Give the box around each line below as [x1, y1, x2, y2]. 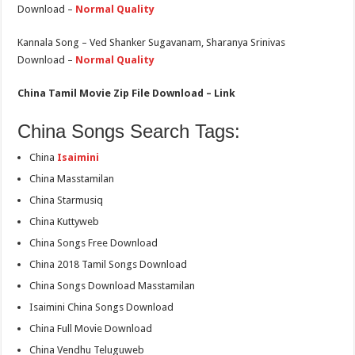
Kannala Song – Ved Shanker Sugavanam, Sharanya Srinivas [17, 36, 286, 49]
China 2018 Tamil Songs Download [29, 258, 188, 271]
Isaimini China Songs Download [29, 301, 174, 314]
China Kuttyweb [29, 216, 100, 228]
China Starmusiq [29, 194, 104, 207]
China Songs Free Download [29, 237, 158, 250]
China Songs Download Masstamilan [29, 280, 196, 292]
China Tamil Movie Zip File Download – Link [17, 87, 236, 100]
